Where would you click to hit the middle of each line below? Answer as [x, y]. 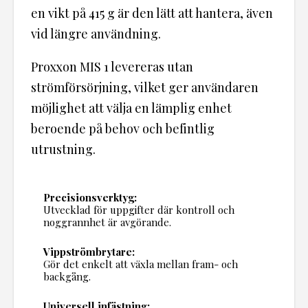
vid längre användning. [96, 34]
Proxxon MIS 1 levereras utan [112, 67]
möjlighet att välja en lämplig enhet [131, 108]
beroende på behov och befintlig [123, 129]
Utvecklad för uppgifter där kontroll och [139, 210]
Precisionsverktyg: [90, 198]
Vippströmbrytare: [89, 252]
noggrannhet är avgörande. [107, 222]
